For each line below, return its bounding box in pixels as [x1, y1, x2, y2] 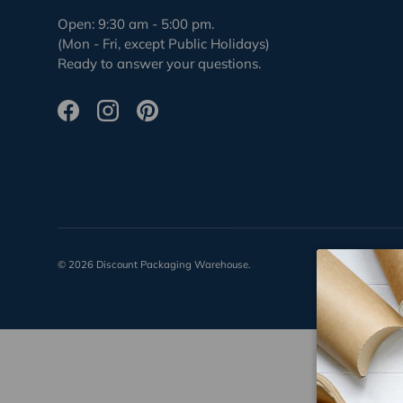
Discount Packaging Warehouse [96, 257, 248, 271]
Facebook [67, 110, 128, 128]
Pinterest [146, 110, 201, 128]
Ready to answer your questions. [58, 55, 261, 73]
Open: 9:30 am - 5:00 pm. [58, 15, 214, 33]
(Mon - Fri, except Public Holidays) [58, 35, 270, 53]
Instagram [106, 110, 170, 128]
